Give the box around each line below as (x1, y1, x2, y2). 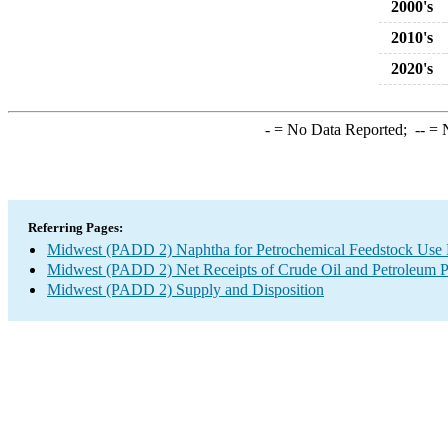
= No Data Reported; (269, 121, 415, 138)
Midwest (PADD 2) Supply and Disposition (47, 281, 324, 298)
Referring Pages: (28, 220, 123, 235)
